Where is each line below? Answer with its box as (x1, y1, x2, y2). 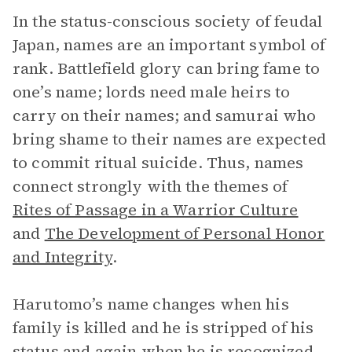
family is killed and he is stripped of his (13, 317, 314, 339)
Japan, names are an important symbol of (13, 34, 325, 56)
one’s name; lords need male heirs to (13, 81, 291, 103)
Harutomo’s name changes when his (13, 293, 289, 315)
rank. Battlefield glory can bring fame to (13, 57, 321, 79)
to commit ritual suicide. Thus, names (13, 152, 304, 174)
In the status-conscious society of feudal (13, 10, 323, 32)
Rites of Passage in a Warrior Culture (13, 199, 299, 221)
